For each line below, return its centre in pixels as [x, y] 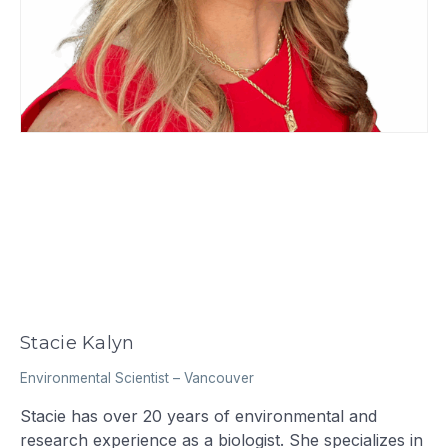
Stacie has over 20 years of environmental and [199, 415]
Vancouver [219, 377]
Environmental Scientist [95, 377]
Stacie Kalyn [77, 343]
